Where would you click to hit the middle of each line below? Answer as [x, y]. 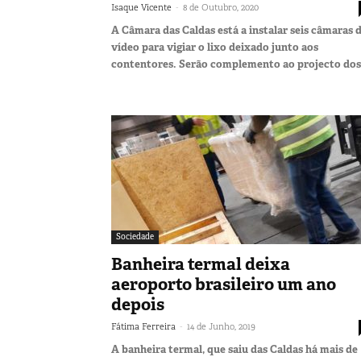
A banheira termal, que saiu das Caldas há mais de [234, 349]
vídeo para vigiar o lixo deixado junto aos [215, 47]
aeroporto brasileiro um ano [224, 284]
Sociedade [135, 236]
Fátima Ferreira [143, 326]
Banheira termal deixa [201, 264]
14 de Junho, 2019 [221, 326]
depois [138, 304]
